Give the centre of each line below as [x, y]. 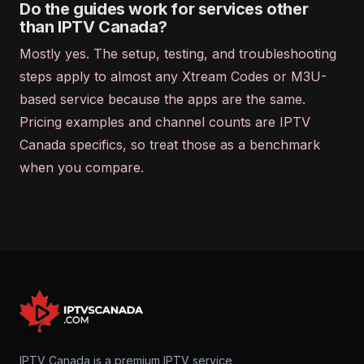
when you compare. [82, 167]
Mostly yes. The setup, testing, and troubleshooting [178, 54]
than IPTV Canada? [93, 27]
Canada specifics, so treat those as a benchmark [170, 145]
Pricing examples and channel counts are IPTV [165, 122]
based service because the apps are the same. [162, 99]
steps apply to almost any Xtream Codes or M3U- [173, 76]
